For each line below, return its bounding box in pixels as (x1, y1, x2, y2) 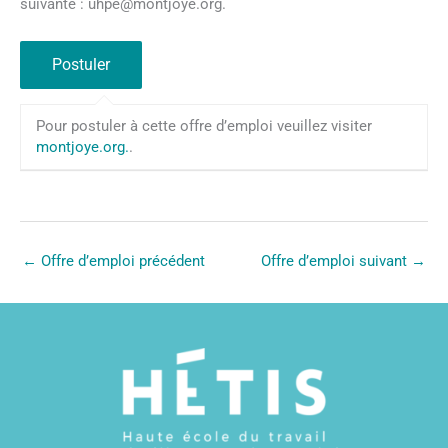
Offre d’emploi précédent (37, 251, 205, 270)
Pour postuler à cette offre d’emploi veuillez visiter (35, 116, 372, 135)
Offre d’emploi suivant (261, 251, 411, 270)
